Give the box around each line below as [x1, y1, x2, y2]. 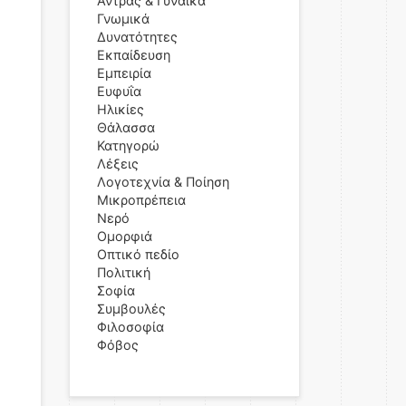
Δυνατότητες [97, 29, 178, 44]
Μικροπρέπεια [97, 192, 186, 208]
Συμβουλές [97, 301, 166, 316]
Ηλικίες [97, 101, 144, 117]
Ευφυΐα [97, 83, 141, 99]
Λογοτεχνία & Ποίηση [97, 174, 229, 189]
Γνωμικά [97, 11, 150, 26]
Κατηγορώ [97, 138, 159, 153]
